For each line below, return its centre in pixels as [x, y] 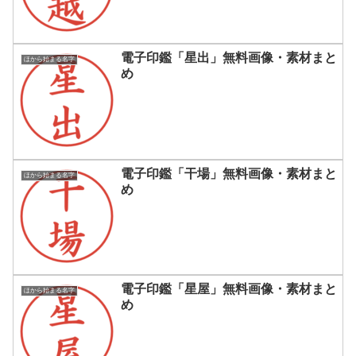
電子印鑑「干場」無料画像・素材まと [229, 173]
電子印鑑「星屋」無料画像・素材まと [229, 289]
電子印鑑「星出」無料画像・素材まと [229, 58]
